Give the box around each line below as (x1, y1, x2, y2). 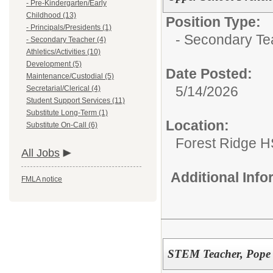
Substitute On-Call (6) (26, 121, 97, 129)
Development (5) (26, 60, 82, 68)
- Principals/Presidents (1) (26, 23, 112, 32)
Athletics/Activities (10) (26, 48, 101, 56)
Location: (166, 118, 229, 133)
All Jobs (21, 147, 60, 159)
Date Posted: (166, 66, 252, 82)
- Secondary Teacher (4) (26, 35, 106, 44)
